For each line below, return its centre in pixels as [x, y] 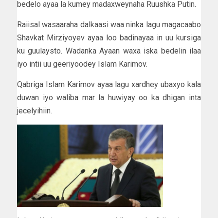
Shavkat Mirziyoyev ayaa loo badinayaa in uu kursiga [109, 38]
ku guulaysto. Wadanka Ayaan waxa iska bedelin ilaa [109, 51]
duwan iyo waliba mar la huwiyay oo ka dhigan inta [109, 98]
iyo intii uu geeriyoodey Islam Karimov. [82, 64]
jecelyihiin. [35, 111]
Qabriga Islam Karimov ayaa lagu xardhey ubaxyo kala [109, 85]
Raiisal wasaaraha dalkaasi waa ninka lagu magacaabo [109, 25]
